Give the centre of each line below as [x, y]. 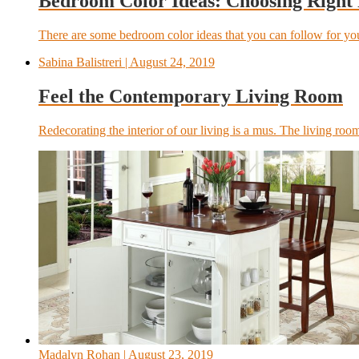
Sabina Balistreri [80, 62]
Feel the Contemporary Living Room [191, 96]
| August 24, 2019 [168, 62]
